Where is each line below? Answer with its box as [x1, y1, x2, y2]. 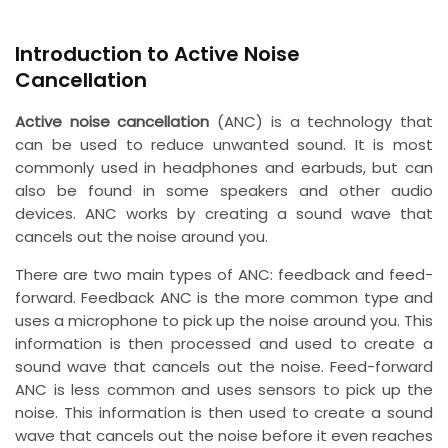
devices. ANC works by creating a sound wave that [15, 202, 433, 224]
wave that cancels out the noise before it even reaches [15, 424, 433, 446]
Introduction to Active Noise [15, 40, 300, 69]
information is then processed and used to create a [15, 332, 433, 354]
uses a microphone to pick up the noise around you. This [15, 309, 433, 331]
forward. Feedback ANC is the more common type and [15, 286, 433, 308]
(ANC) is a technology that [209, 110, 434, 132]
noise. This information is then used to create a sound [15, 401, 433, 423]
